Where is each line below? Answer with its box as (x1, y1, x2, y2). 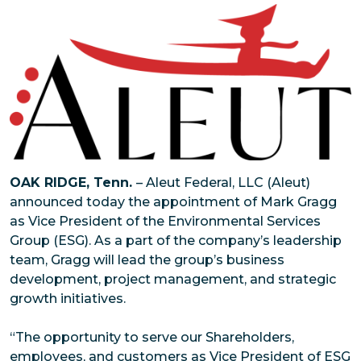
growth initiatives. (10, 290, 126, 306)
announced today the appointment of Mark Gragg (10, 193, 337, 210)
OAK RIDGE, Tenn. (10, 174, 136, 190)
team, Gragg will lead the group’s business (10, 251, 284, 268)
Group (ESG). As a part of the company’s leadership (10, 232, 342, 248)
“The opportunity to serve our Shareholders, (10, 329, 294, 345)
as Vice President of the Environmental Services (10, 213, 321, 229)
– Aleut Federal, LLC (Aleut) (136, 174, 310, 190)
